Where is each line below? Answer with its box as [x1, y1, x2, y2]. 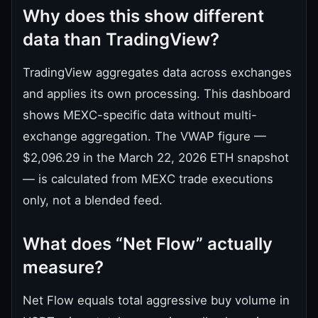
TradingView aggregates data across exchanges [23, 65, 292, 79]
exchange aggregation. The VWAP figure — [23, 128, 266, 143]
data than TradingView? [23, 28, 219, 50]
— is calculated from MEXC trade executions [23, 171, 273, 186]
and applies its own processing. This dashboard [23, 86, 290, 101]
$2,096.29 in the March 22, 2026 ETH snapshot [23, 150, 289, 165]
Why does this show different [23, 5, 264, 26]
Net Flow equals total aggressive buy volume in [23, 292, 290, 307]
